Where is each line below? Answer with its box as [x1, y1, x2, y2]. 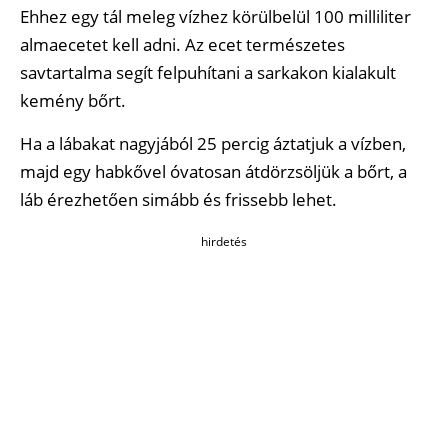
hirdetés [201, 233, 247, 251]
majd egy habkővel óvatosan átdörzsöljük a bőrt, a [20, 159, 407, 183]
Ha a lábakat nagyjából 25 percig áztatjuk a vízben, [20, 131, 406, 155]
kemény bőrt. [20, 89, 126, 113]
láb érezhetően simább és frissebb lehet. [20, 187, 337, 211]
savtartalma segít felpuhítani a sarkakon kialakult [20, 61, 396, 85]
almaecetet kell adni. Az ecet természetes [20, 33, 345, 57]
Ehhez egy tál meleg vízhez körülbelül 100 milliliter [20, 5, 411, 29]
